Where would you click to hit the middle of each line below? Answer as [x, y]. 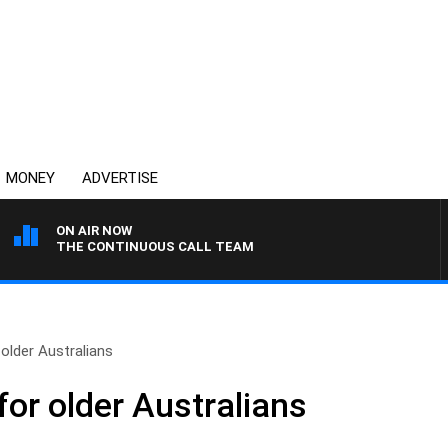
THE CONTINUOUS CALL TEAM [155, 246]
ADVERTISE [120, 178]
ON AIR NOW [94, 230]
